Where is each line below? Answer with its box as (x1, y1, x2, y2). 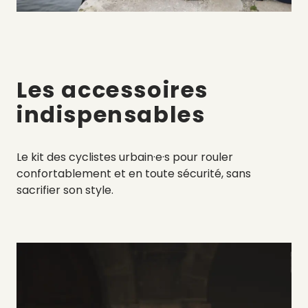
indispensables (16, 99, 212, 131)
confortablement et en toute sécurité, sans (16, 166, 251, 182)
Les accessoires (16, 74, 209, 106)
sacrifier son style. (16, 182, 116, 199)
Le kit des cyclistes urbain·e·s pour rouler (16, 149, 233, 166)
